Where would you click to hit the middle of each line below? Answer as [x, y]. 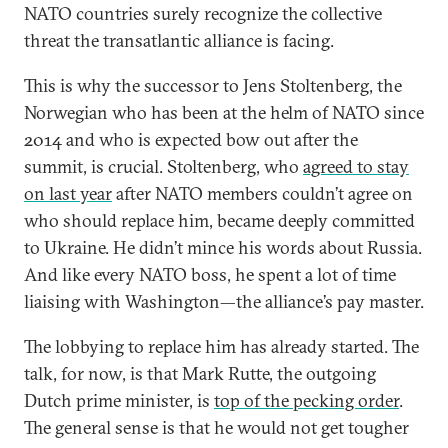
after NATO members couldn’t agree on [262, 193]
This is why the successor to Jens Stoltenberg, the [213, 85]
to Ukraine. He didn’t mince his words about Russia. [223, 247]
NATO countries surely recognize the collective [203, 13]
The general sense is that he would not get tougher [216, 427]
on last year [68, 193]
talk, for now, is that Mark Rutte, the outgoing [200, 373]
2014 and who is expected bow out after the [191, 139]
